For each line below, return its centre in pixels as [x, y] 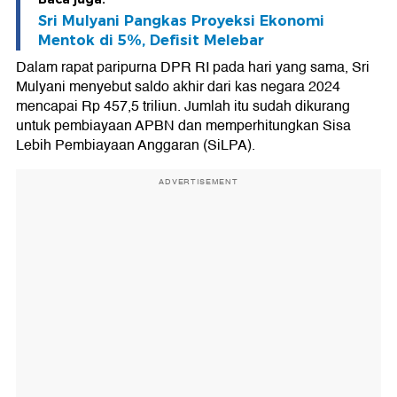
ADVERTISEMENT [198, 182]
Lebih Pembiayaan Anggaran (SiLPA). [136, 146]
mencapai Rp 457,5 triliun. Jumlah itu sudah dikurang [183, 107]
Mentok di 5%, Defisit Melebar [151, 41]
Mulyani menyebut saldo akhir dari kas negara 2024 [178, 87]
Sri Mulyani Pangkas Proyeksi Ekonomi [181, 21]
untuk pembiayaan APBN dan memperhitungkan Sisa [183, 126]
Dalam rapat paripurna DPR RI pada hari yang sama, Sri [193, 68]
